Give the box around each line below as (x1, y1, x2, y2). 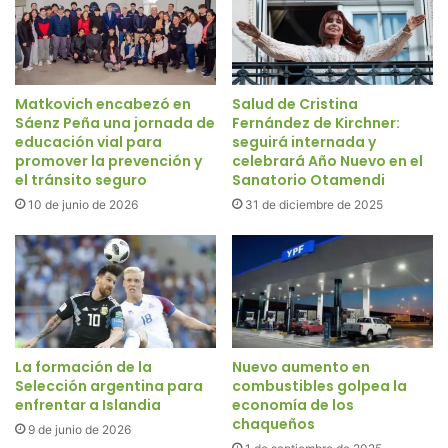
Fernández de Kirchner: (232, 112, 400, 133)
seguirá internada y (232, 131, 376, 152)
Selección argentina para (15, 376, 203, 397)
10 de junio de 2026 (28, 196, 138, 212)
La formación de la (15, 357, 152, 378)
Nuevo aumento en (232, 357, 370, 378)
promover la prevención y (15, 150, 202, 171)
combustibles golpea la (232, 376, 407, 397)
